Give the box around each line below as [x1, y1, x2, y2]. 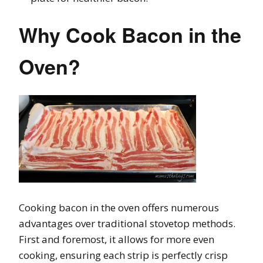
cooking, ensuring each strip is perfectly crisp [19, 248, 228, 262]
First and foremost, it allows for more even [19, 232, 214, 246]
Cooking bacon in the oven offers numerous [19, 200, 219, 214]
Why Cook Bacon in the [19, 20, 241, 49]
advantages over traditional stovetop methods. [19, 216, 235, 230]
